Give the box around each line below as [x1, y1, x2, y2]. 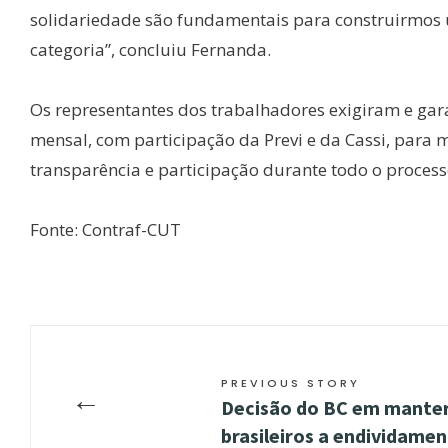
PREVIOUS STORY [221, 375, 360, 392]
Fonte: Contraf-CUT [30, 218, 181, 242]
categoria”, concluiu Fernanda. [30, 38, 271, 62]
